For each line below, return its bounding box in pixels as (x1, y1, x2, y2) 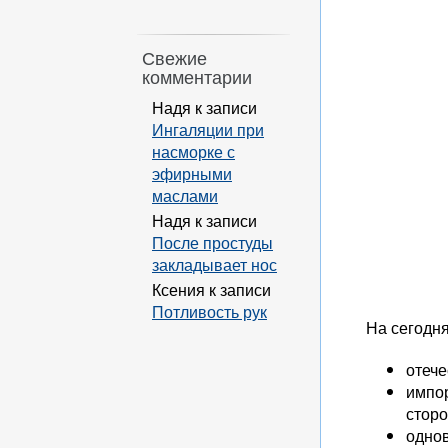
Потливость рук (152, 299, 267, 323)
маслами (152, 183, 218, 207)
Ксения (152, 277, 205, 301)
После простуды (152, 230, 273, 254)
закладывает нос (152, 252, 277, 276)
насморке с (152, 139, 235, 163)
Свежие (142, 45, 207, 70)
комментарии (142, 64, 252, 89)
